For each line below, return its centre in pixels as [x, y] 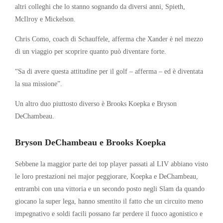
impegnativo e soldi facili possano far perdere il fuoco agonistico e [109, 213]
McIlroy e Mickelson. [45, 19]
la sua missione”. [39, 83]
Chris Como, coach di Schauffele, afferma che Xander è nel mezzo [109, 39]
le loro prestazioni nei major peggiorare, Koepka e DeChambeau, [107, 176]
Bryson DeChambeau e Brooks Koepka [90, 142]
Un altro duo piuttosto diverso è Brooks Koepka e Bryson [96, 103]
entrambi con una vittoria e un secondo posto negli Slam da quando [110, 188]
